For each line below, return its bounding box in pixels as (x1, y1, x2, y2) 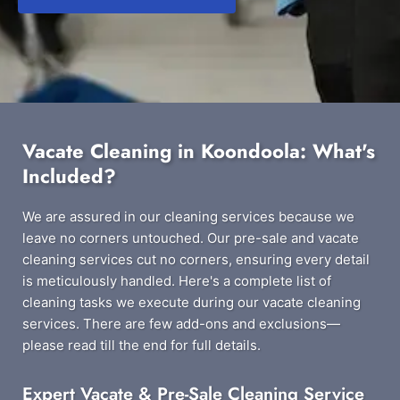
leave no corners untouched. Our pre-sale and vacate (22, 229, 359, 246)
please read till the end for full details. (22, 337, 261, 354)
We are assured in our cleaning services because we (22, 208, 354, 225)
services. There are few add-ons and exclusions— (22, 315, 340, 332)
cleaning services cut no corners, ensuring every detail (22, 251, 370, 268)
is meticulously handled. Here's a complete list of (22, 272, 331, 289)
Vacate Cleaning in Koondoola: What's (22, 137, 375, 165)
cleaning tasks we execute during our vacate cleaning (22, 294, 361, 311)
